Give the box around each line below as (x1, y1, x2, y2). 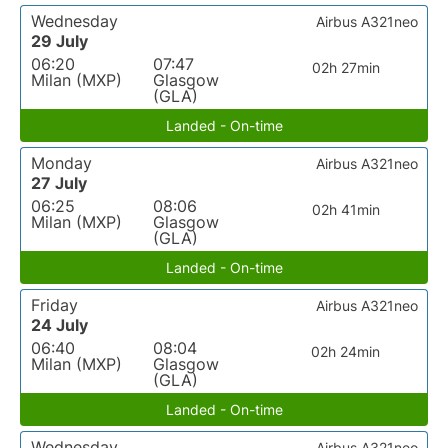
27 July (31, 173, 87, 193)
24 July (31, 315, 88, 335)
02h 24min (311, 343, 381, 360)
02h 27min (311, 59, 380, 76)
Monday (31, 153, 92, 173)
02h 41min (311, 201, 380, 218)
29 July (31, 31, 88, 51)
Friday (31, 295, 78, 315)
